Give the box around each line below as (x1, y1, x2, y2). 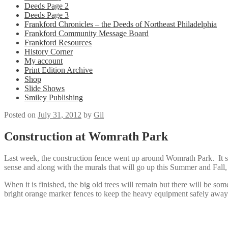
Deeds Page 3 (24, 11, 69, 19)
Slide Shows (24, 84, 65, 93)
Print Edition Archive (24, 66, 93, 74)
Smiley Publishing (24, 93, 83, 102)
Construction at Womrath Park (4, 129, 168, 143)
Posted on (4, 110, 38, 119)
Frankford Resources (24, 38, 92, 47)
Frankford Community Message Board (24, 29, 149, 38)
